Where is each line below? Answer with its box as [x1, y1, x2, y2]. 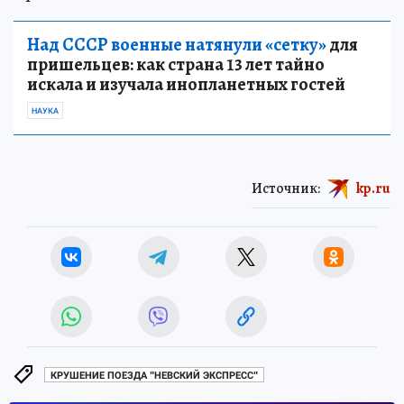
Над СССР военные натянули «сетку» [27, 32, 326, 57]
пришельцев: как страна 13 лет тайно [27, 52, 325, 77]
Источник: [252, 178, 320, 198]
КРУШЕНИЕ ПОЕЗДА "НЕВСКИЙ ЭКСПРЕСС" [50, 369, 258, 381]
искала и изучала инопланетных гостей [27, 72, 345, 96]
